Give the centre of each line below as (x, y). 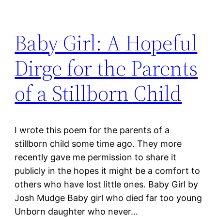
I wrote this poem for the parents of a (92, 130)
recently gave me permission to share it (96, 157)
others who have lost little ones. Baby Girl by (107, 185)
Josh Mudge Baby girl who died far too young (108, 198)
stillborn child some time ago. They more (98, 144)
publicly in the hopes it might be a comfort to (108, 171)
